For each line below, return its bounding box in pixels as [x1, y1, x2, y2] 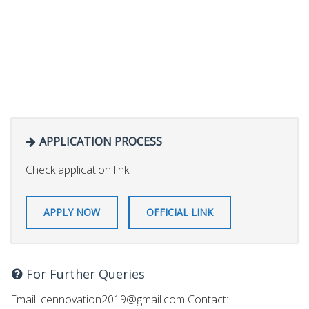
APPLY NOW [43, 205, 100, 219]
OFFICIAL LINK [146, 205, 213, 219]
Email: [10, 291, 41, 307]
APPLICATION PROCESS [37, 134, 162, 150]
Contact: [185, 291, 228, 307]
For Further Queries [23, 265, 145, 282]
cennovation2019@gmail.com [41, 291, 185, 307]
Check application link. [26, 161, 131, 177]
